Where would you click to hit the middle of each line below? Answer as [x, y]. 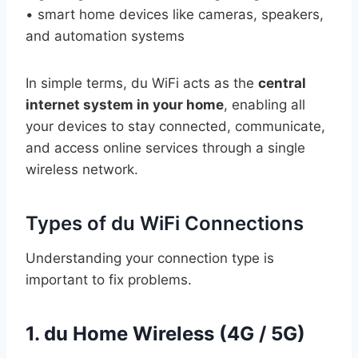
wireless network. [82, 169]
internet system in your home [125, 104]
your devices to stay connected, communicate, [175, 126]
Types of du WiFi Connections [165, 223]
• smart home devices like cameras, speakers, [175, 14]
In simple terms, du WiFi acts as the [142, 83]
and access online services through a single [165, 147]
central [282, 83]
